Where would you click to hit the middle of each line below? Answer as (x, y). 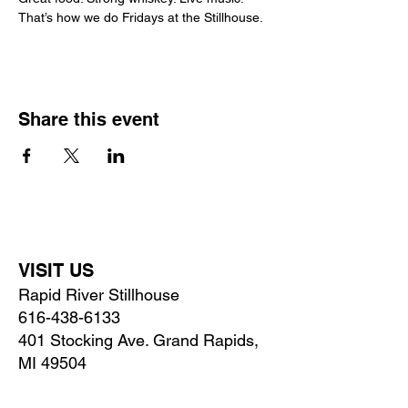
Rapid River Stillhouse (99, 295)
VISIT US (56, 270)
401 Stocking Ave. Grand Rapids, (138, 340)
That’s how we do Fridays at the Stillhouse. (141, 17)
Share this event (89, 119)
